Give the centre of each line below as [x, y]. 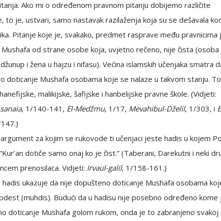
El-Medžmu [86, 109]
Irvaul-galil [104, 168]
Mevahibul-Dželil [157, 109]
